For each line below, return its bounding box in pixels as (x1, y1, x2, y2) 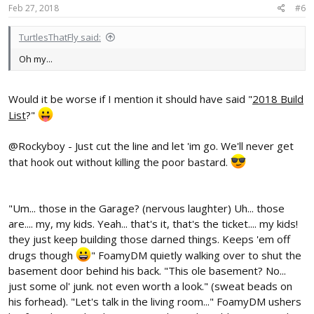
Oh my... (19, 52, 53, 65)
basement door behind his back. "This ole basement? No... (8, 264, 286, 278)
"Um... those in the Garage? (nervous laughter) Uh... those (8, 201, 285, 216)
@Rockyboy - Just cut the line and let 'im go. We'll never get (8, 139, 294, 153)
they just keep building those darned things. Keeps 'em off (8, 232, 290, 247)
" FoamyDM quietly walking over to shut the (91, 248, 301, 263)
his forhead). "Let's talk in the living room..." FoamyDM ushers (8, 294, 301, 309)
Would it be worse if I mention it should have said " (8, 92, 252, 107)
